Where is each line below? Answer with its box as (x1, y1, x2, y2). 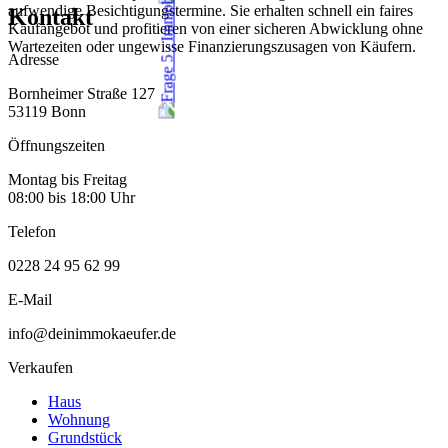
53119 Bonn (8, 103, 86, 121)
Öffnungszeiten (8, 137, 105, 155)
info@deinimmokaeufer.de (8, 325, 176, 343)
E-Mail (8, 291, 52, 309)
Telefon (8, 223, 56, 241)
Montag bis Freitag (8, 171, 127, 189)
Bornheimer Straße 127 (8, 85, 155, 103)
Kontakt (8, 4, 93, 31)
